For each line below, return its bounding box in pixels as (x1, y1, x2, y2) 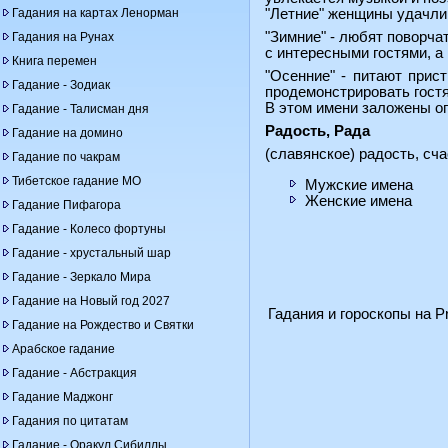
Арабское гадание (12, 342, 115, 356)
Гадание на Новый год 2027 (12, 294, 170, 308)
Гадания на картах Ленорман (12, 6, 179, 20)
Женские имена (305, 192, 412, 209)
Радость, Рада (265, 123, 370, 139)
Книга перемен (12, 54, 97, 68)
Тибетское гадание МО (12, 174, 141, 188)
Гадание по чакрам (12, 150, 120, 164)
